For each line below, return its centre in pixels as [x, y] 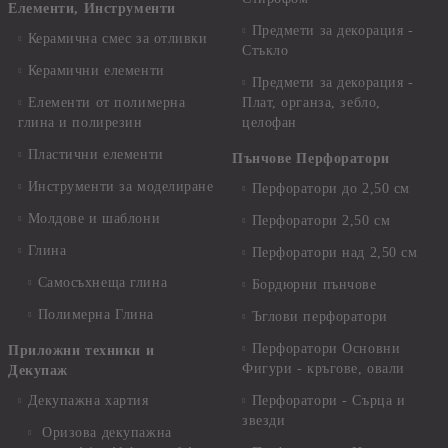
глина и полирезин [80, 123]
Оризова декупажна [104, 433]
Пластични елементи [95, 155]
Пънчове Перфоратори [311, 159]
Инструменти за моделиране [120, 187]
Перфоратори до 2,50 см [330, 189]
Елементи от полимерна [106, 103]
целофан [269, 123]
